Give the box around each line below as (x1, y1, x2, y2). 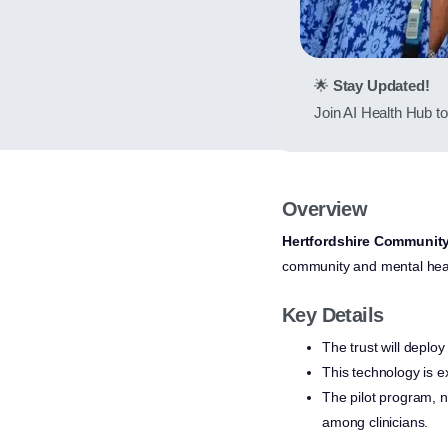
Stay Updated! (332, 77, 430, 95)
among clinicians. (322, 414, 429, 431)
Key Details (282, 304, 384, 327)
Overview (282, 198, 368, 221)
